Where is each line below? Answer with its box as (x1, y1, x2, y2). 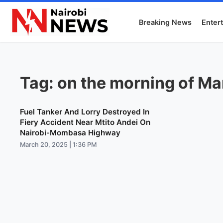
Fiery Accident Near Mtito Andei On (20, 117, 150, 127)
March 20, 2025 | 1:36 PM (20, 141, 97, 148)
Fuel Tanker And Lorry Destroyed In (20, 107, 149, 116)
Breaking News (139, 17, 192, 26)
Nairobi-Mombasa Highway (20, 128, 120, 137)
